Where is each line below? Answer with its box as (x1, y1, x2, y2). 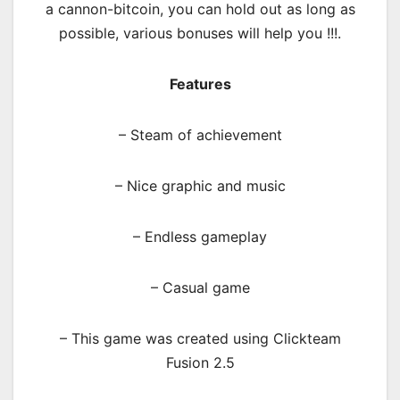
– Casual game (150, 278, 250, 296)
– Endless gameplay (133, 227, 267, 246)
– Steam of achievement (118, 125, 282, 144)
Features (169, 74, 231, 93)
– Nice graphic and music (114, 176, 286, 195)
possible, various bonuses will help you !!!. (59, 23, 341, 42)
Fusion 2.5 (165, 353, 235, 371)
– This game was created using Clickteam (59, 329, 341, 347)
